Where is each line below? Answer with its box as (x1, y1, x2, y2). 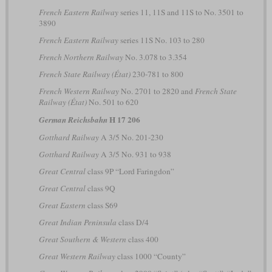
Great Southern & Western (38, 233, 126, 245)
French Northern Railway (38, 51, 123, 63)
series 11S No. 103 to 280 (118, 34, 205, 46)
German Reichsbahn (38, 114, 107, 125)
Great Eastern (38, 199, 86, 211)
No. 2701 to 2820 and (118, 85, 195, 97)
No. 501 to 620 (86, 96, 138, 107)
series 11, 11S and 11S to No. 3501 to (118, 6, 243, 18)
